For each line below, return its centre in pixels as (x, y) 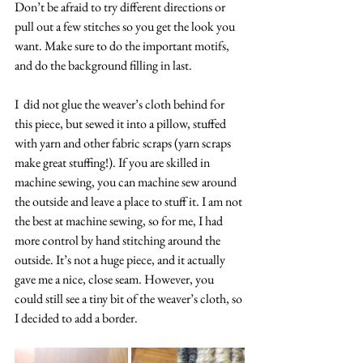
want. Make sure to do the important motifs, (123, 46)
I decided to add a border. (76, 318)
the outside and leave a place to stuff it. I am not (130, 202)
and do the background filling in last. (103, 66)
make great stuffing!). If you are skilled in (113, 163)
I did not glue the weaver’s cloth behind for (121, 105)
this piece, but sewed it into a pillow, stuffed (122, 124)
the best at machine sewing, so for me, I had (120, 221)
